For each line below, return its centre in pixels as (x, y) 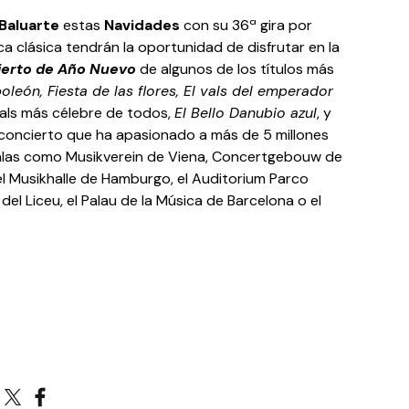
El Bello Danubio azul (246, 113)
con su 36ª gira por (248, 25)
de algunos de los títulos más (236, 69)
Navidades (144, 25)
